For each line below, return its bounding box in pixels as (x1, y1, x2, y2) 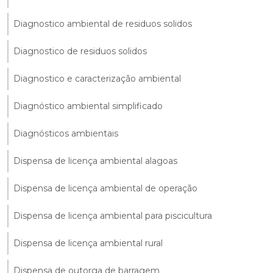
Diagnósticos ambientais (13, 127, 118, 139)
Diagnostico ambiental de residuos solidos (13, 18, 192, 29)
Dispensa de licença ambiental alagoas (13, 155, 177, 166)
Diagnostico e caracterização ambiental (13, 73, 181, 84)
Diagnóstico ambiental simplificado (13, 100, 163, 112)
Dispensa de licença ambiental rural (13, 237, 163, 249)
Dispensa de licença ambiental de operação (13, 182, 197, 194)
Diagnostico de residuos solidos (13, 45, 147, 57)
